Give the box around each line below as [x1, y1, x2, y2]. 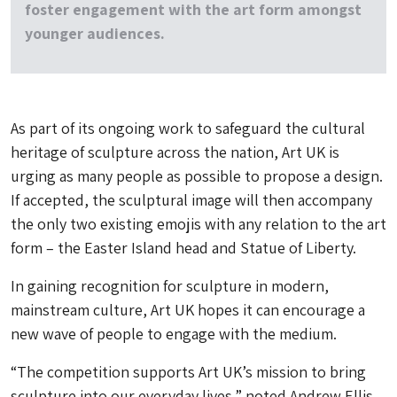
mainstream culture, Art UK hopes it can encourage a [11, 300, 365, 320]
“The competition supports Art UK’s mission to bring [11, 362, 366, 382]
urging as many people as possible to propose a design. [11, 166, 383, 186]
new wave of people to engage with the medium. [11, 323, 337, 344]
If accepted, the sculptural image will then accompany [11, 190, 372, 210]
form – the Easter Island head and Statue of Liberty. [11, 237, 356, 258]
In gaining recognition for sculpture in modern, [11, 276, 329, 296]
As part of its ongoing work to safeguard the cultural [11, 118, 365, 138]
